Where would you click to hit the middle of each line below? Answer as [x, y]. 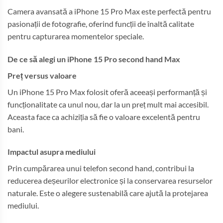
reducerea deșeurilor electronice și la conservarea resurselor [110, 181]
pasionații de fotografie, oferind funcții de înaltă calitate [101, 23]
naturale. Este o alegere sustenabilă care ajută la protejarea [108, 193]
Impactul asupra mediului [52, 152]
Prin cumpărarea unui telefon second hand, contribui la [101, 168]
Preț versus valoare [42, 75]
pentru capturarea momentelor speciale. [76, 36]
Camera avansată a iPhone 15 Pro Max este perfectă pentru [109, 11]
